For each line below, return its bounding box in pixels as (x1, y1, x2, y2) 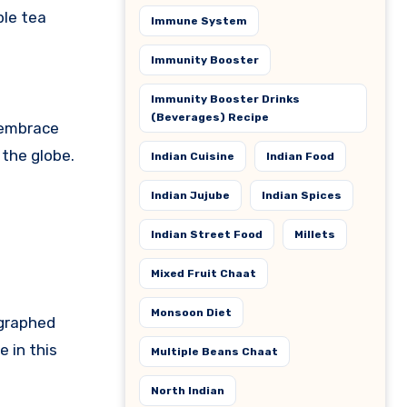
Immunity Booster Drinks (151, 93, 300, 105)
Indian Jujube (151, 189, 230, 202)
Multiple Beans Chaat (151, 345, 278, 358)
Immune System (151, 15, 247, 27)
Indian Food (266, 150, 334, 163)
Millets (294, 228, 335, 241)
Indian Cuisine (151, 150, 234, 163)
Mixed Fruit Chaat (151, 267, 256, 280)
